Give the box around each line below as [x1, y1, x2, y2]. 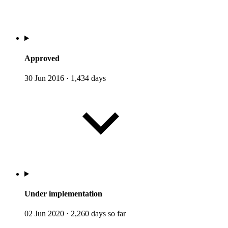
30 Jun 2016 [24, 73, 64, 82]
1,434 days [69, 73, 106, 82]
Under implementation [24, 189, 102, 198]
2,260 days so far [69, 209, 126, 218]
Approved [24, 53, 60, 63]
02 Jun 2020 [24, 209, 64, 218]
